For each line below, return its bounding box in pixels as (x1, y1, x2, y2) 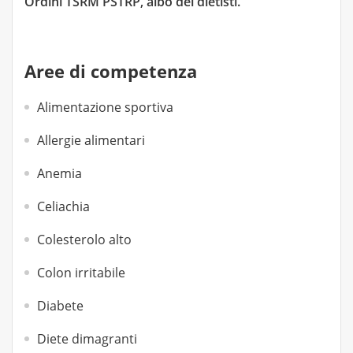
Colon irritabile (37, 264, 125, 281)
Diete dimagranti (37, 330, 137, 347)
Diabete (37, 297, 84, 314)
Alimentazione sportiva (37, 98, 173, 116)
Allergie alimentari (37, 132, 145, 149)
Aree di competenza (24, 59, 197, 83)
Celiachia (37, 198, 90, 215)
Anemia (37, 165, 82, 182)
